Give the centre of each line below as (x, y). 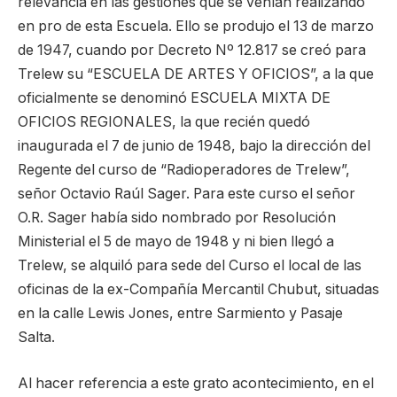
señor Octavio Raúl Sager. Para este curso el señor (187, 194)
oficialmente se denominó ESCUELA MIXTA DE (174, 98)
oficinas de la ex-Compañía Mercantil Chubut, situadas (198, 290)
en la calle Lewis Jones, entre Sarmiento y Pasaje (180, 314)
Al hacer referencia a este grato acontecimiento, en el (196, 383)
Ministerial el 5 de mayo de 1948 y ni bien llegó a (176, 242)
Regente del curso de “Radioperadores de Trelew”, (184, 170)
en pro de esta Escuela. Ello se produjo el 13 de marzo (196, 27)
